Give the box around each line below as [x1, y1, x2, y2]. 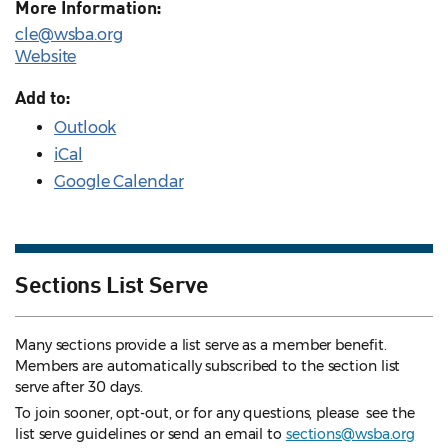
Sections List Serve [15, 269, 209, 298]
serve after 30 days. [15, 378, 144, 397]
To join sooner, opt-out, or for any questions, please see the [15, 404, 415, 423]
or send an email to [149, 425, 286, 444]
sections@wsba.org [285, 425, 416, 444]
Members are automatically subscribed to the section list [15, 357, 401, 376]
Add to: [15, 86, 72, 109]
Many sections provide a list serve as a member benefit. [15, 336, 387, 355]
